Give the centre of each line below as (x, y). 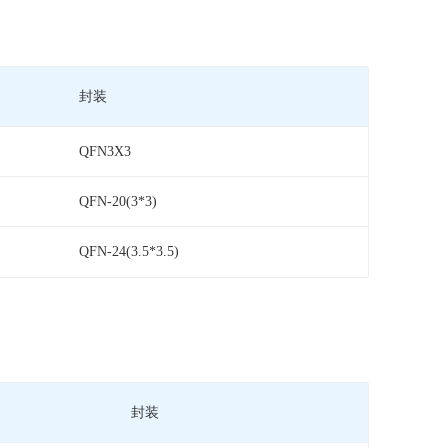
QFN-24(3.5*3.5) (129, 252)
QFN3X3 (105, 151)
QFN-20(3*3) (118, 201)
